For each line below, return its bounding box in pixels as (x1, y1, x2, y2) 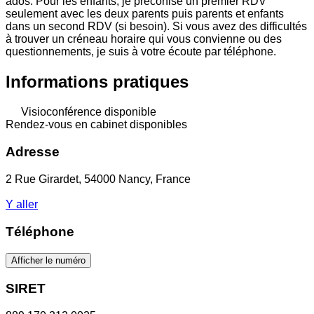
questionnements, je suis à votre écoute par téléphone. (6, 46, 276, 58)
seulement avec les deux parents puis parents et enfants (6, 8, 284, 20)
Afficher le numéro (11, 255, 86, 266)
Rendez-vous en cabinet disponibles (6, 118, 187, 131)
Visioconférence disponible (18, 106, 156, 118)
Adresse (6, 144, 60, 159)
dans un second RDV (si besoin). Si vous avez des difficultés (6, 20, 307, 33)
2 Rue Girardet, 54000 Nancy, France (6, 172, 191, 185)
